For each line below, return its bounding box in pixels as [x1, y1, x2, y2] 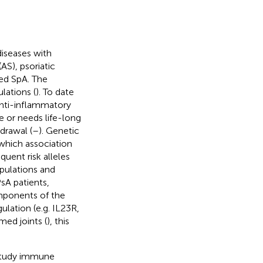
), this [46, 215, 69, 227]
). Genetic [38, 124, 79, 136]
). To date [35, 86, 74, 97]
